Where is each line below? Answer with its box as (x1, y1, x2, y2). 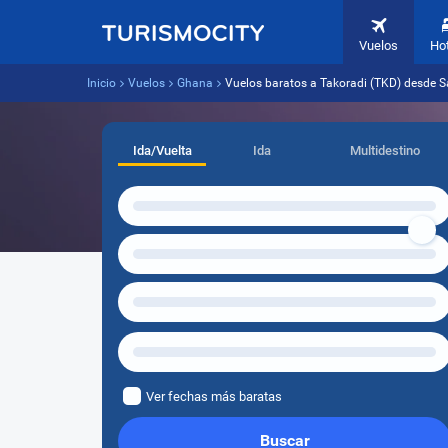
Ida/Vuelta (132, 143, 192, 158)
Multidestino (349, 143, 420, 158)
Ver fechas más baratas (146, 389, 282, 404)
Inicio (87, 76, 116, 90)
